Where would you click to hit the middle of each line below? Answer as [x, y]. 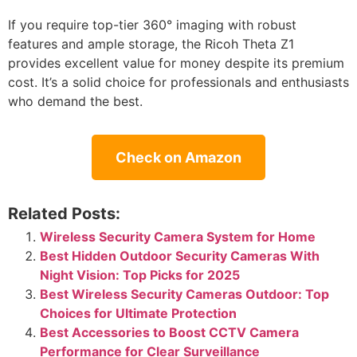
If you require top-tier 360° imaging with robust [152, 24]
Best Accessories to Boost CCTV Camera [169, 332]
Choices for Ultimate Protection [138, 313]
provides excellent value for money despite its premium [176, 63]
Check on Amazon [178, 157]
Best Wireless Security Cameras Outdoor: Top [184, 294]
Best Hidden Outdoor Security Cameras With [180, 255]
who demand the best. [75, 101]
